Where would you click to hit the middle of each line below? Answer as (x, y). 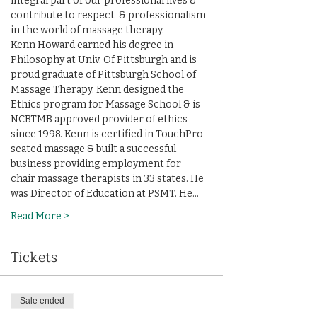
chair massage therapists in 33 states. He (108, 179)
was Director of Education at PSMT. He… (105, 194)
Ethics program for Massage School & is (106, 104)
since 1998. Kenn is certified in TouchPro (108, 134)
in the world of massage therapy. (87, 30)
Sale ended (42, 301)
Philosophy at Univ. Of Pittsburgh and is (105, 60)
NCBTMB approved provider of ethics (100, 119)
